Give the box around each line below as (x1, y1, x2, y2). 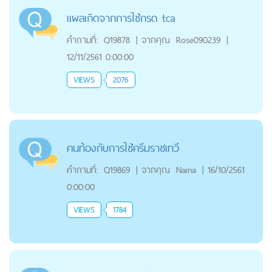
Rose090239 (175, 32, 220, 48)
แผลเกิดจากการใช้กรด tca (66, 8, 175, 28)
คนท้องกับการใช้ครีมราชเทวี (66, 138, 179, 158)
